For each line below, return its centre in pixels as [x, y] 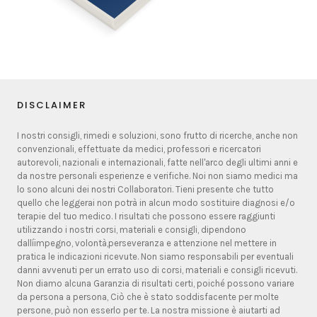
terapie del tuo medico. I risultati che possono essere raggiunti [146, 216]
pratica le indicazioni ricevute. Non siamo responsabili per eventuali [155, 256]
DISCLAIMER [52, 105]
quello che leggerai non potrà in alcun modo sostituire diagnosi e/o [156, 202]
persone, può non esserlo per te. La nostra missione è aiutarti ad [149, 310]
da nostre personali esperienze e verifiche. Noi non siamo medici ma [157, 175]
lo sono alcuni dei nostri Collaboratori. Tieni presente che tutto [145, 189]
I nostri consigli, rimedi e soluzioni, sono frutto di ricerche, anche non [157, 135]
